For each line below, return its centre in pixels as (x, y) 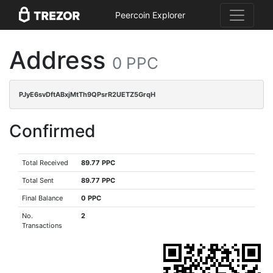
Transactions (42, 225)
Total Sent (38, 180)
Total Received (45, 163)
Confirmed (52, 131)
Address (61, 60)
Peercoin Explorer (150, 15)
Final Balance (43, 198)
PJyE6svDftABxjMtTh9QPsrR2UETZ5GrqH (87, 94)
